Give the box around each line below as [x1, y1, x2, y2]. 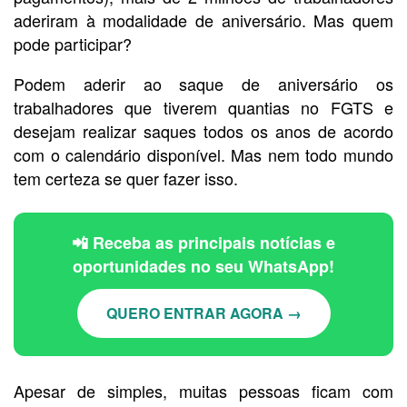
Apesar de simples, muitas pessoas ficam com [14, 378, 393, 402]
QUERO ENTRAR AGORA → [105, 302, 302, 323]
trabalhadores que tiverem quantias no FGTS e [14, 94, 393, 119]
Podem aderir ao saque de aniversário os [14, 71, 393, 95]
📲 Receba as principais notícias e [72, 230, 335, 254]
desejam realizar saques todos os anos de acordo [14, 118, 393, 143]
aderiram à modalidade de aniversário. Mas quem [14, 7, 393, 32]
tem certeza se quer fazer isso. [14, 165, 238, 190]
